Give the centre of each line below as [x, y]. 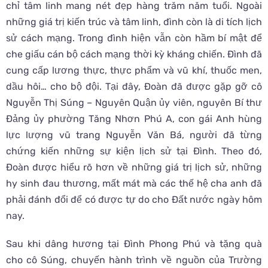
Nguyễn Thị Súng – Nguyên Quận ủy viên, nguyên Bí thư [134, 102]
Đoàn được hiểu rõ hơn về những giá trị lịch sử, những [134, 167]
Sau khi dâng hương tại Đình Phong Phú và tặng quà [134, 243]
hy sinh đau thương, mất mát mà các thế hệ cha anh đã [134, 183]
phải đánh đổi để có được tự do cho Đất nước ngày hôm [134, 199]
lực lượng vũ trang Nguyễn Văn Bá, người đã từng [134, 135]
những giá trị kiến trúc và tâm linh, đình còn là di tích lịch [134, 22]
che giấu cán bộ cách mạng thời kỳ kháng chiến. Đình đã [134, 54]
